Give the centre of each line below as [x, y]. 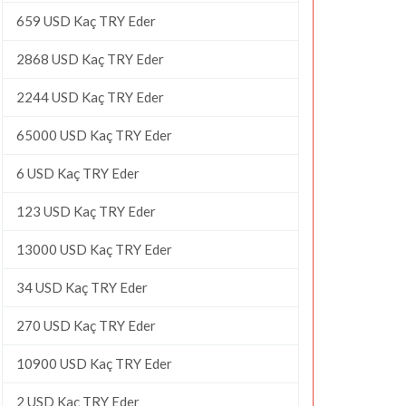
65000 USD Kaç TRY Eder [94, 135]
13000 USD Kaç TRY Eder [94, 249]
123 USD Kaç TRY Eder [86, 211]
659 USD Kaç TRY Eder [86, 20]
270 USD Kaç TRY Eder [86, 325]
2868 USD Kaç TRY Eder [90, 58]
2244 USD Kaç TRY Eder [90, 97]
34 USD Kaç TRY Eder [82, 287]
